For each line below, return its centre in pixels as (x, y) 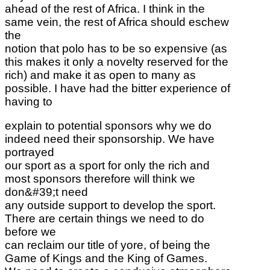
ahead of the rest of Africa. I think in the (105, 8)
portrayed (30, 152)
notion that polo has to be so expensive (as (116, 48)
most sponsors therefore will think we (100, 178)
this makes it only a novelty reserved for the (117, 61)
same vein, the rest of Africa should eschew (117, 22)
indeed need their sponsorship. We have (110, 139)
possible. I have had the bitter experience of (118, 88)
